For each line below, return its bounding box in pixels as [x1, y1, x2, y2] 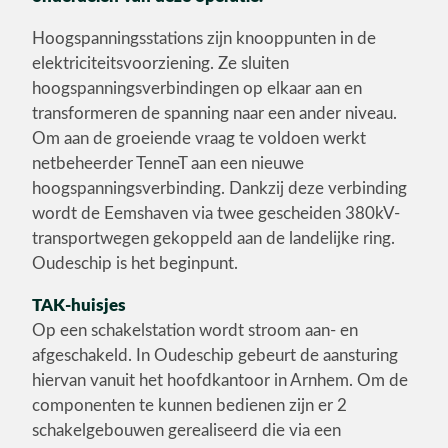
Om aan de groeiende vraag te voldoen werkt [32, 130, 366, 147]
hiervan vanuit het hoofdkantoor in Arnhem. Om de [32, 372, 408, 389]
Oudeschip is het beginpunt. [32, 255, 238, 272]
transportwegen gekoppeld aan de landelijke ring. [32, 230, 395, 247]
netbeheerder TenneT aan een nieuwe [32, 155, 304, 172]
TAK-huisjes [32, 297, 126, 314]
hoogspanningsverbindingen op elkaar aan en [32, 80, 362, 97]
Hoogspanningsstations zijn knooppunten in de [32, 30, 376, 47]
